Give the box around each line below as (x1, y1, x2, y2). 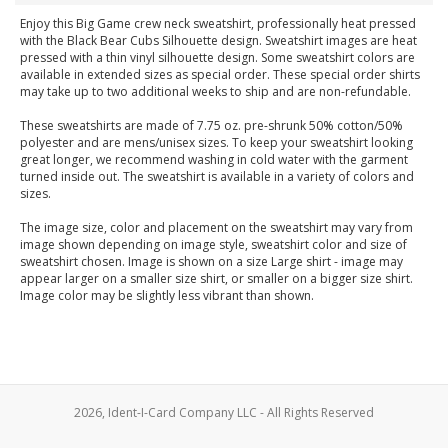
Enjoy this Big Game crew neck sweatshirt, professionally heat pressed (20, 15, 416, 33)
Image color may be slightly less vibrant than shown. (20, 287, 314, 305)
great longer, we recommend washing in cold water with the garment (20, 151, 408, 169)
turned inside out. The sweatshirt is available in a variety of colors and (20, 168, 414, 186)
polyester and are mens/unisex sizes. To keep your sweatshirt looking (20, 134, 413, 152)
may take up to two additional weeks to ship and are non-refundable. (20, 83, 411, 101)
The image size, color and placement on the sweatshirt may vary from (20, 219, 413, 237)
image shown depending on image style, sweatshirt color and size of (20, 236, 407, 254)
